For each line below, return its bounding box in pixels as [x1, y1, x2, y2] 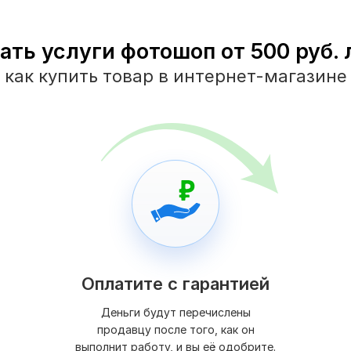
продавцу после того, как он [96, 323, 255, 337]
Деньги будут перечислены [100, 306, 251, 320]
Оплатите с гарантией [81, 273, 270, 295]
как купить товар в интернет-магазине [4, 66, 347, 87]
